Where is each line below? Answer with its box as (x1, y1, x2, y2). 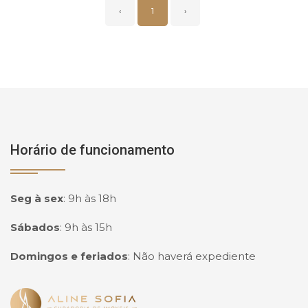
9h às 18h (68, 191, 116, 205)
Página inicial (10, 289, 101, 307)
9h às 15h (65, 220, 112, 234)
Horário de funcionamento (10, 141, 175, 158)
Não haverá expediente (133, 249, 256, 263)
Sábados (10, 220, 60, 234)
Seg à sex (10, 191, 63, 205)
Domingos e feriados (10, 249, 128, 263)
